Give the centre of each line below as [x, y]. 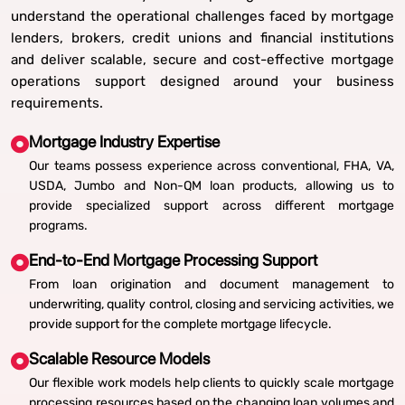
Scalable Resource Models [119, 358]
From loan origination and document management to [212, 284]
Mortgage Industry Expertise [124, 141]
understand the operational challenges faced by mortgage [202, 16]
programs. [58, 226]
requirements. [57, 103]
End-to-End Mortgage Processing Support [173, 260]
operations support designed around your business [202, 81]
